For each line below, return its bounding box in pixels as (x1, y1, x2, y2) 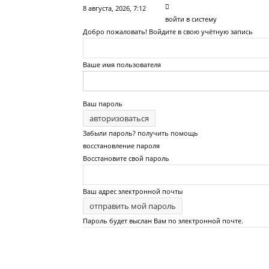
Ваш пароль (83, 99, 122, 108)
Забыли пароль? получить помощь (83, 128, 198, 138)
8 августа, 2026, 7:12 (83, 4, 146, 13)
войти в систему (165, 14, 217, 23)
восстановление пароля (83, 141, 160, 150)
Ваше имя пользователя (83, 60, 161, 69)
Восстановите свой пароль (83, 154, 169, 163)
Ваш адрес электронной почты (83, 187, 183, 196)
